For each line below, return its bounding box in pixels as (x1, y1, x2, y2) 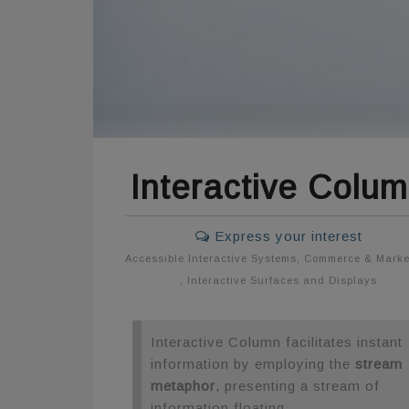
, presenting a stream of (215, 378, 380, 394)
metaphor (150, 378, 215, 394)
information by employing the (150, 356, 355, 372)
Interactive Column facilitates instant (150, 334, 403, 351)
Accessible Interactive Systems (125, 252, 298, 264)
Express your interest (209, 227, 362, 244)
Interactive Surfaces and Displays (187, 274, 378, 286)
